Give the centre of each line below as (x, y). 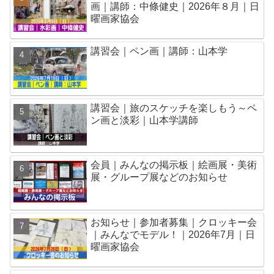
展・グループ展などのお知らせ (159, 177)
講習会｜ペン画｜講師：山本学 (159, 51)
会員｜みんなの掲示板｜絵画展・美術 (174, 165)
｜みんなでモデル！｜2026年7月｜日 (173, 234)
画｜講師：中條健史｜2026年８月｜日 (175, 7)
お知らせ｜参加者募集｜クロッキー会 (174, 222)
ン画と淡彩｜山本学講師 (145, 120)
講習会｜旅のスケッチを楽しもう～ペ (174, 108)
